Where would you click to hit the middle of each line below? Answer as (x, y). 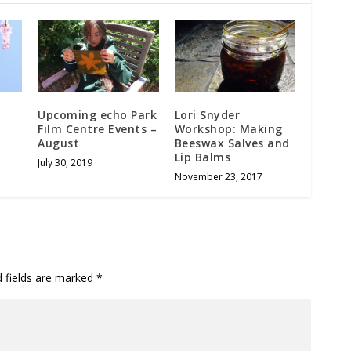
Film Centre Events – (98, 128)
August (59, 143)
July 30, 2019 (65, 162)
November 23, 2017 (218, 176)
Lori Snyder (207, 114)
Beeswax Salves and (232, 143)
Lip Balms (203, 157)
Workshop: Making (228, 128)
